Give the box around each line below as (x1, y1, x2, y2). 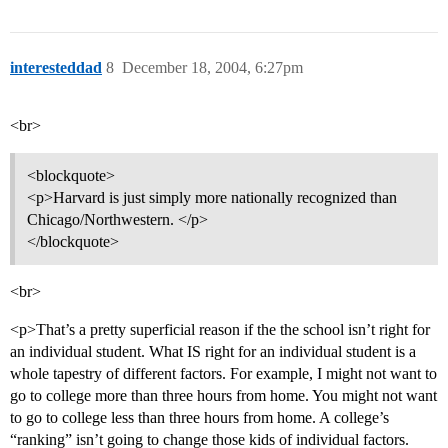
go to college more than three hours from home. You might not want (10, 387, 437, 405)
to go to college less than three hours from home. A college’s (10, 409, 389, 427)
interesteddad (10, 59, 102, 77)
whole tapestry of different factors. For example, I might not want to (10, 365, 437, 383)
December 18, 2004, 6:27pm (122, 59, 303, 77)
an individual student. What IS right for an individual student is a (10, 343, 416, 361)
